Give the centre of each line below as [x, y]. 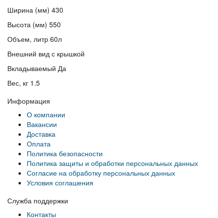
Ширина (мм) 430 [35, 9]
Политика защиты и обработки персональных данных [112, 163]
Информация [29, 100]
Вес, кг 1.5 [24, 82]
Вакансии [42, 124]
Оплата [39, 143]
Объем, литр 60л [35, 39]
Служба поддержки [38, 200]
